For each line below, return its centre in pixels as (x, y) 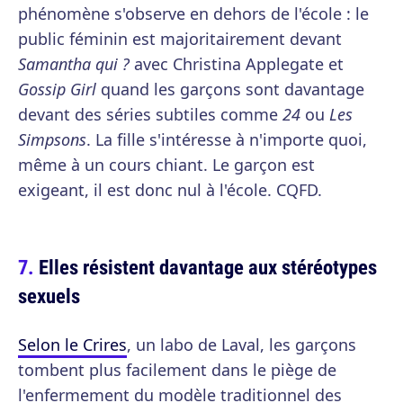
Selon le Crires (72, 345)
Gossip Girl (57, 89)
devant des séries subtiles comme (150, 114)
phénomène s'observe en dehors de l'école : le (193, 13)
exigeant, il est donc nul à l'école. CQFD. (170, 190)
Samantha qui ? (74, 64)
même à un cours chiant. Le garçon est (166, 165)
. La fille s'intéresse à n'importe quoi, (227, 139)
